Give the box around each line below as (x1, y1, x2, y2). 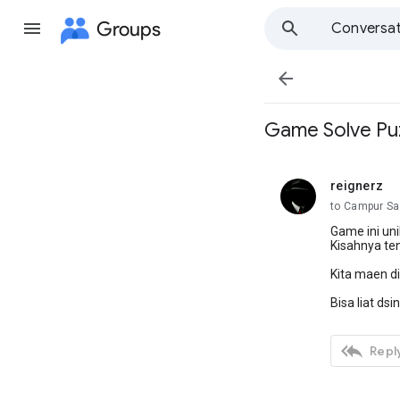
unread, (330, 185, 373, 200)
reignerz (330, 179, 383, 193)
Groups (96, 16, 161, 41)
